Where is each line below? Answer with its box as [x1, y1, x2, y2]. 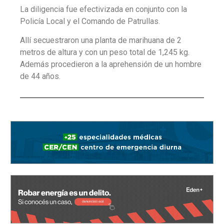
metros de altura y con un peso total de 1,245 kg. [20, 47, 189, 57]
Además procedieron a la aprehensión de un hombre [20, 59, 201, 69]
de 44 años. [20, 71, 60, 81]
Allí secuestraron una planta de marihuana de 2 [20, 35, 181, 45]
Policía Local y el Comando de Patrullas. [20, 16, 160, 26]
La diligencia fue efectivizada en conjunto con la [20, 4, 187, 14]
